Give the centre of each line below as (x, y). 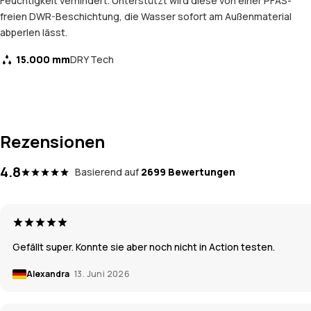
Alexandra (49, 274)
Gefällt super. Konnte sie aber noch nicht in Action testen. (144, 246)
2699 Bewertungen (188, 171)
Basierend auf (107, 171)
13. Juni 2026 (102, 274)
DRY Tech (92, 60)
